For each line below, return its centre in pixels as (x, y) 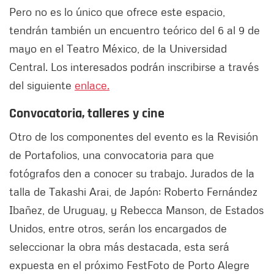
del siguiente (42, 85)
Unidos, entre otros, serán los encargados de (118, 228)
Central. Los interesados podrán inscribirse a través (134, 67)
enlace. (92, 85)
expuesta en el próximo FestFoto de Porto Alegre (129, 265)
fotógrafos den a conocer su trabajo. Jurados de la (132, 173)
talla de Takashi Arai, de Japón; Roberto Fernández (133, 192)
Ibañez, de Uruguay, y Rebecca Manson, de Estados (136, 210)
